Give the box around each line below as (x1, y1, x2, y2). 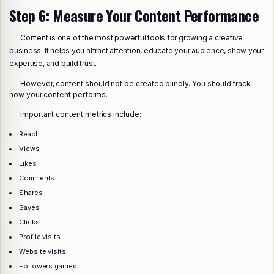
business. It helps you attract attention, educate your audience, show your (9, 46, 264, 56)
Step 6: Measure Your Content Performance (9, 4, 259, 26)
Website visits (18, 246, 67, 256)
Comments (18, 173, 55, 182)
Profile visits (18, 232, 61, 241)
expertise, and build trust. (9, 59, 97, 68)
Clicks (18, 217, 40, 226)
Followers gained (18, 261, 77, 270)
